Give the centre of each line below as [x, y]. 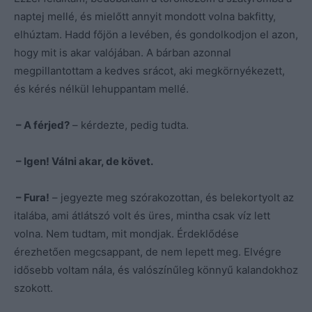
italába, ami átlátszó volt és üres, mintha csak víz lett [142, 215]
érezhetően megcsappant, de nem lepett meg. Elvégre [148, 251]
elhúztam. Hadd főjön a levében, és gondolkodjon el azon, [156, 34]
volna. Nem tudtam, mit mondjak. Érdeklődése [126, 233]
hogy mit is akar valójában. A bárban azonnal [123, 52]
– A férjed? [42, 125]
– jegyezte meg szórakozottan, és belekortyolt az [172, 197]
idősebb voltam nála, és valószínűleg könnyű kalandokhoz [156, 270]
